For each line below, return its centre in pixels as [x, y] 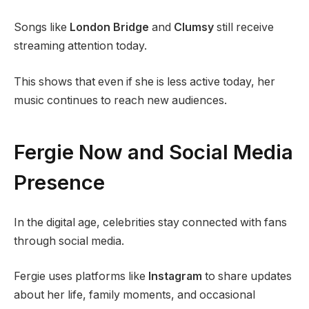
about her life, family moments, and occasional [134, 295]
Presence [59, 182]
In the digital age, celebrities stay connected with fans [150, 222]
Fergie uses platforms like [81, 277]
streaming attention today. [80, 46]
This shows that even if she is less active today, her [144, 81]
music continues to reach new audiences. [120, 100]
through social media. [69, 241]
